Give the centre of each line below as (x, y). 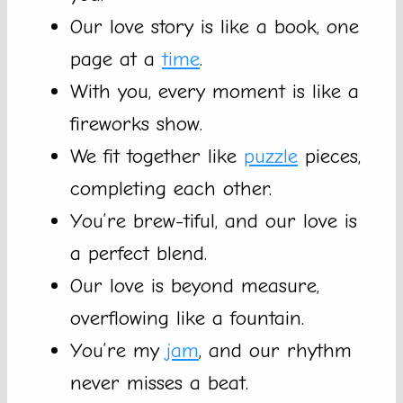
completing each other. (171, 189)
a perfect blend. (139, 254)
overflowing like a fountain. (187, 318)
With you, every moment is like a (215, 92)
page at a (116, 59)
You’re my (118, 351)
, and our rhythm (275, 351)
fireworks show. (136, 124)
